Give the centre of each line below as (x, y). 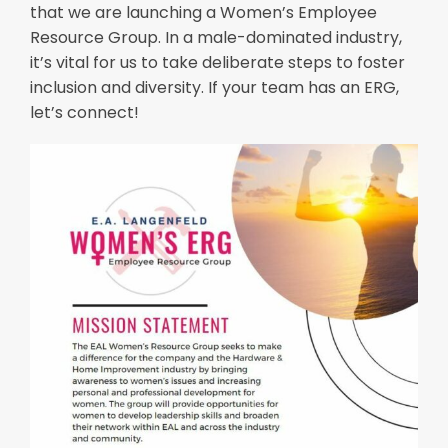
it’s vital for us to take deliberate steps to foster (217, 63)
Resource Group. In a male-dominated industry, (216, 38)
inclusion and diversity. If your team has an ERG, (214, 88)
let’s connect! (84, 113)
